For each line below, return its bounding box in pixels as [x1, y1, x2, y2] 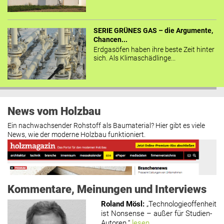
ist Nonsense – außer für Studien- [100, 209, 212, 218]
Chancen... [93, 35, 127, 44]
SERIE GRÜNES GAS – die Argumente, [93, 26, 213, 35]
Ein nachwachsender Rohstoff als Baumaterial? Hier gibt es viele [7, 121, 205, 130]
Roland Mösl [100, 199, 142, 209]
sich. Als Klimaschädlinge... [93, 54, 175, 62]
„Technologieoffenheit [146, 199, 216, 209]
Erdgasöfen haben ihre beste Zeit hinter [93, 45, 214, 54]
